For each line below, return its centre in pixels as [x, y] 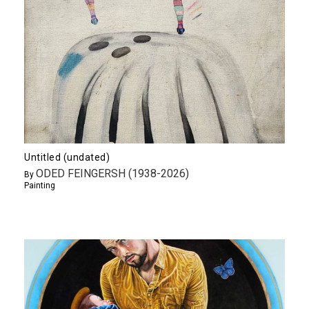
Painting [40, 185]
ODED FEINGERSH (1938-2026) [112, 173]
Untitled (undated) [67, 157]
